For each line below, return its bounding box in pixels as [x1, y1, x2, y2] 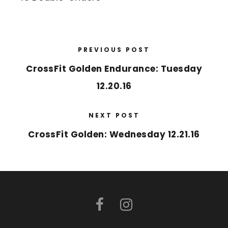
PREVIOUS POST [78, 45, 150, 54]
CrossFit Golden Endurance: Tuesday [26, 63, 202, 75]
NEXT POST [88, 111, 140, 120]
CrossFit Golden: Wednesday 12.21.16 [28, 128, 200, 141]
